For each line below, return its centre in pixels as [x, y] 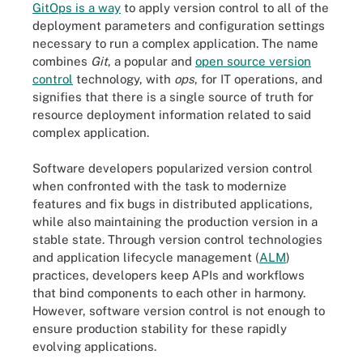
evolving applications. [94, 346]
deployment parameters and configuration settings [179, 25]
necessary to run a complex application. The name [175, 43]
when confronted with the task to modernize [160, 186]
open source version [253, 61]
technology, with [124, 79]
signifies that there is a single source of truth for [173, 96]
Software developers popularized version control [173, 168]
